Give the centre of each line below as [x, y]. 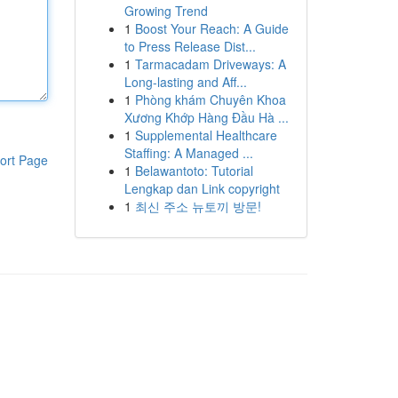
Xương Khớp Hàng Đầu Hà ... [206, 117]
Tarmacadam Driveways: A [210, 64]
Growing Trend [166, 11]
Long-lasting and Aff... [185, 82]
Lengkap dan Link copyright [202, 188]
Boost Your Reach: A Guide [211, 28]
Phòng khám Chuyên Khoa [210, 99]
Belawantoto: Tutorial [194, 171]
